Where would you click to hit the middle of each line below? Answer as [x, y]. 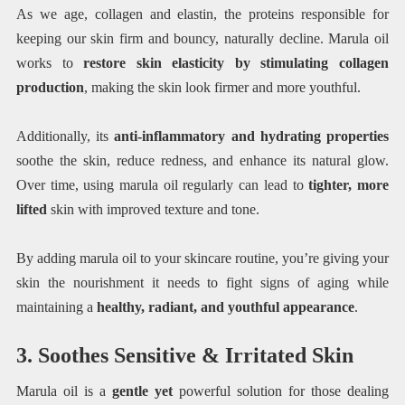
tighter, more [349, 185]
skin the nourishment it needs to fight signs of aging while [202, 283]
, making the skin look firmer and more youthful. [222, 87]
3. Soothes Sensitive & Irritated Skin [184, 356]
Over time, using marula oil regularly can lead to [162, 185]
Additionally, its [65, 137]
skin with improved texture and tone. [155, 210]
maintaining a [56, 307]
